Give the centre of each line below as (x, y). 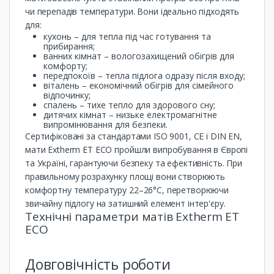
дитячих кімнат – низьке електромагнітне (130, 115)
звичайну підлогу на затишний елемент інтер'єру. (125, 203)
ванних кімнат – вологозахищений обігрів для (139, 56)
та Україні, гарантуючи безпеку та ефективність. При (134, 163)
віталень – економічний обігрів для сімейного (139, 85)
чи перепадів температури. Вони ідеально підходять (132, 11)
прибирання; (69, 46)
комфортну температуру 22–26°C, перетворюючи (127, 190)
